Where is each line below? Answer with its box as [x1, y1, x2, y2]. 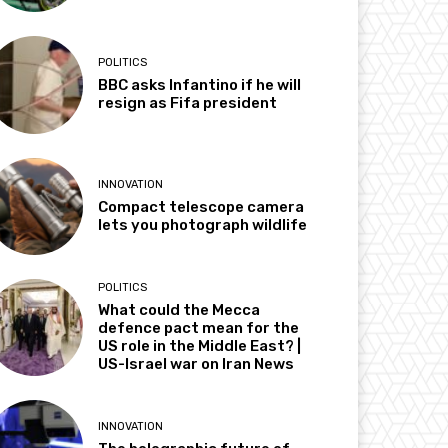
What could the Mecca [98, 300, 261, 319]
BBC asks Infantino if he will [98, 76, 302, 95]
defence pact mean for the [98, 318, 300, 337]
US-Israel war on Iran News [98, 354, 295, 373]
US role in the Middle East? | [98, 336, 302, 355]
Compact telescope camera [98, 197, 305, 216]
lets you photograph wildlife [98, 215, 308, 234]
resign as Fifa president [98, 94, 278, 113]
